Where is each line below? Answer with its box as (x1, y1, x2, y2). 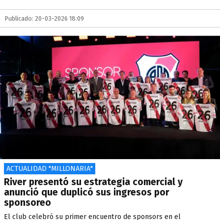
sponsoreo (4, 197, 51, 208)
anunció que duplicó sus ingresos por (4, 187, 169, 198)
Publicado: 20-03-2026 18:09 (5, 15, 84, 22)
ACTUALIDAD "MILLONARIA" (6, 165, 93, 173)
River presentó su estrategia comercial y (4, 176, 183, 188)
